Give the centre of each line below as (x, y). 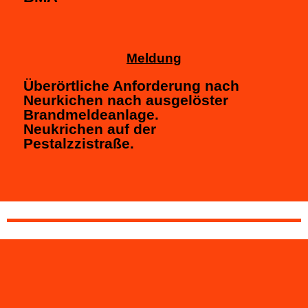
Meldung (154, 58)
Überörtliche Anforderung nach (131, 85)
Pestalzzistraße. (79, 143)
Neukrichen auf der (90, 129)
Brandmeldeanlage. (91, 114)
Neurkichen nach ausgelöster (126, 100)
